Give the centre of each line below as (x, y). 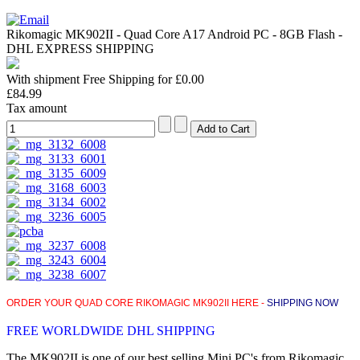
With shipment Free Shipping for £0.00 (105, 79)
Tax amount (37, 108)
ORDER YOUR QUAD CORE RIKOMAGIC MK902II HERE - (137, 303)
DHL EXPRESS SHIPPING (80, 48)
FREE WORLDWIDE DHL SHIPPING (111, 330)
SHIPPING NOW (303, 303)
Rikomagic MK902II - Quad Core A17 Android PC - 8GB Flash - (174, 34)
